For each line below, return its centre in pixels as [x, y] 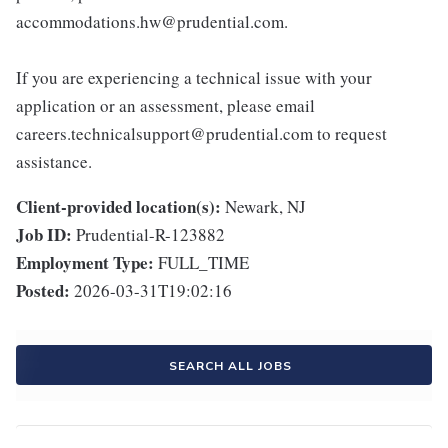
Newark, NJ [265, 207]
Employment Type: [85, 263]
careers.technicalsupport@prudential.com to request [201, 134]
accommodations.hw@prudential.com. [152, 22]
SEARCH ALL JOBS [230, 366]
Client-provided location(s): [118, 207]
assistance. [54, 162]
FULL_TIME [203, 263]
